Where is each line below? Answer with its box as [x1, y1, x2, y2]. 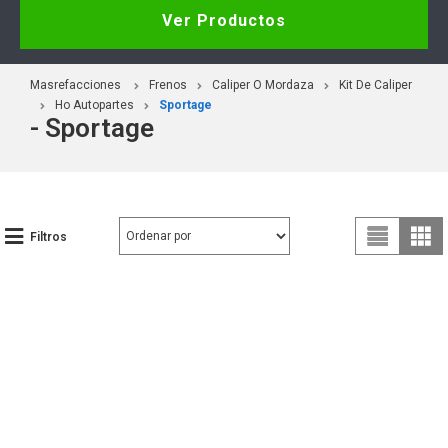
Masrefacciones [30, 77, 121, 92]
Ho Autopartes [55, 97, 134, 112]
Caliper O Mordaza [212, 77, 314, 92]
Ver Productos [162, 10, 286, 30]
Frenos [149, 77, 187, 92]
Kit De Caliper [339, 77, 412, 92]
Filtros [30, 229, 67, 244]
